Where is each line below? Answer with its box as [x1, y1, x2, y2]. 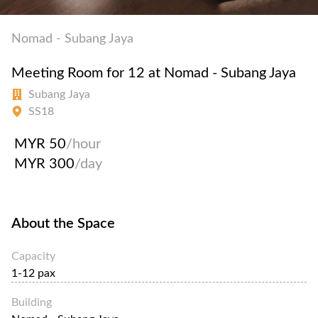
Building [11, 296, 52, 308]
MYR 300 [14, 156, 75, 171]
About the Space [11, 216, 115, 231]
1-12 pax [11, 267, 55, 279]
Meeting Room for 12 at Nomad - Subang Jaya [11, 65, 296, 80]
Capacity [11, 250, 55, 262]
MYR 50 [14, 136, 66, 151]
